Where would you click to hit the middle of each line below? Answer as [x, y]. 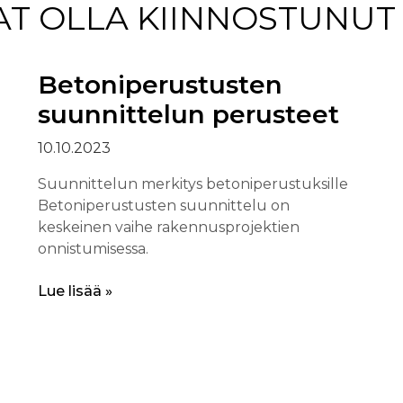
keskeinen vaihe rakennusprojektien [169, 228]
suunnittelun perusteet [189, 115]
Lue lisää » [76, 291]
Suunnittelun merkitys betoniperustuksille [193, 184]
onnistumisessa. [94, 249]
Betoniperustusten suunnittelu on [164, 206]
